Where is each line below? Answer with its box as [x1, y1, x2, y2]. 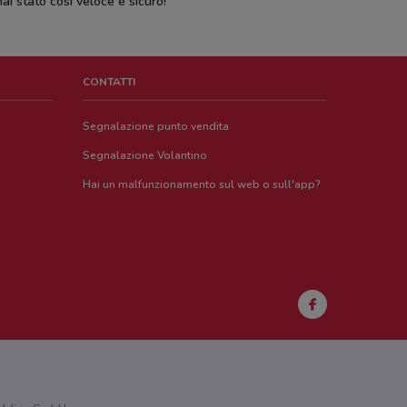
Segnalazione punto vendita [83, 119, 230, 134]
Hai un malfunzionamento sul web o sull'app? [83, 177, 322, 192]
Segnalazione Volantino [83, 148, 208, 163]
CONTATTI [83, 74, 136, 89]
